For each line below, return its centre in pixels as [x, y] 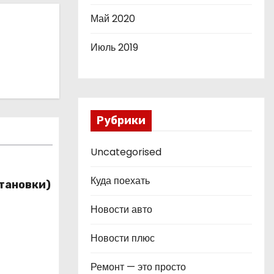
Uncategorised [126, 152]
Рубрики [121, 120]
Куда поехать [120, 181]
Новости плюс [123, 238]
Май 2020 [113, 19]
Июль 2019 [114, 47]
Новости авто [121, 209]
